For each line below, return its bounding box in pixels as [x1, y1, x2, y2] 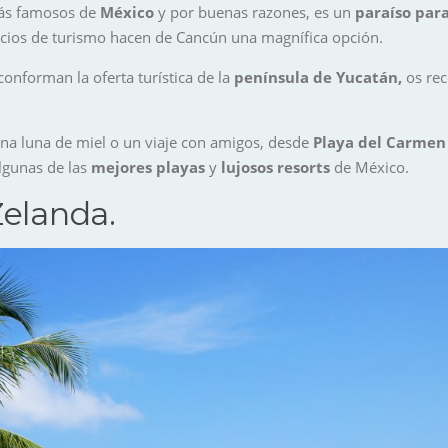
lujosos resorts [221, 156, 330, 177]
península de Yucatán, [234, 66, 406, 87]
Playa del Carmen [313, 131, 446, 152]
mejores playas [91, 156, 205, 177]
